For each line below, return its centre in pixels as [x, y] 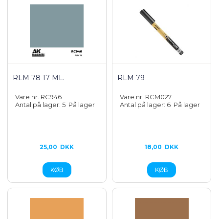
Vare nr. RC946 [38, 97]
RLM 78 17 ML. [39, 78]
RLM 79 [131, 78]
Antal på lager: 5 [42, 105]
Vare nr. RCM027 [146, 97]
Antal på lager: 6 [147, 105]
